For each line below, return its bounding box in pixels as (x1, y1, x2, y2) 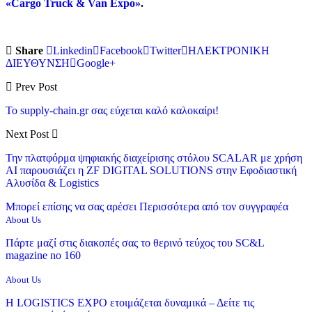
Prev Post (13, 80, 57, 93)
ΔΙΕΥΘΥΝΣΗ (6, 56, 70, 69)
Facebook (100, 44, 143, 56)
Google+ (77, 56, 116, 69)
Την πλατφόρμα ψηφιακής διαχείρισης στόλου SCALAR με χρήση (6, 151, 302, 164)
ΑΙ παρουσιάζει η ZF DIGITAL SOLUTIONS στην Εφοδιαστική (6, 164, 297, 176)
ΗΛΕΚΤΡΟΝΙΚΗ (188, 44, 270, 56)
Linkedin (53, 44, 93, 56)
